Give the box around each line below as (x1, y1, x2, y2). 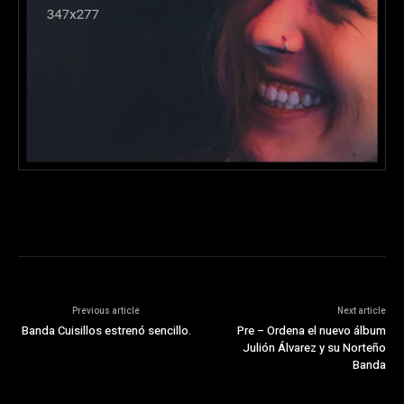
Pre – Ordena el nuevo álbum (236, 321, 386, 339)
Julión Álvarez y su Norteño (242, 338, 386, 356)
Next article (336, 304, 386, 317)
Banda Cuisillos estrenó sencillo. (21, 321, 191, 339)
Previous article (72, 304, 141, 317)
